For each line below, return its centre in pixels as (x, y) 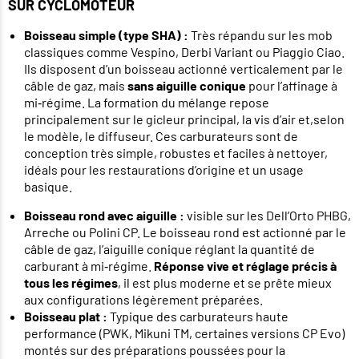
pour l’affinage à (292, 86)
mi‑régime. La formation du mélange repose (147, 103)
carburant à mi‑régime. (89, 266)
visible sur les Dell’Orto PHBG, (268, 216)
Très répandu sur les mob (260, 35)
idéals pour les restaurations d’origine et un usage (164, 170)
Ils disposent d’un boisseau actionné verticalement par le (184, 69)
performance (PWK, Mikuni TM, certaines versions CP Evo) (184, 333)
